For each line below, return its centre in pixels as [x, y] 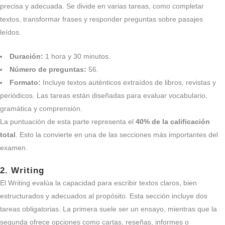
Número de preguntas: [48, 69]
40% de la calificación [173, 122]
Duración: [26, 56]
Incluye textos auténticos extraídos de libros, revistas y [128, 82]
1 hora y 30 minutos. [77, 56]
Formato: [25, 82]
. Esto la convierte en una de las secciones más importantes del [117, 135]
